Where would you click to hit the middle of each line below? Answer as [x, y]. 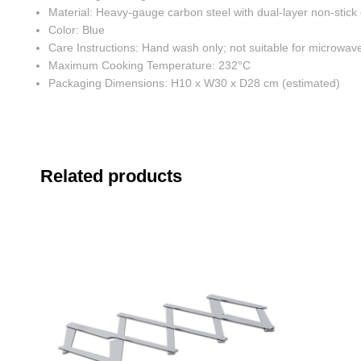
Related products [112, 176]
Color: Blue [77, 29]
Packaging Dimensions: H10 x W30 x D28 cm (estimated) [195, 83]
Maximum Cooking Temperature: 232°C [150, 65]
